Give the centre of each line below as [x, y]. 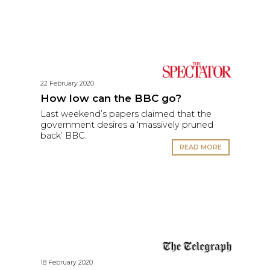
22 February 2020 [67, 83]
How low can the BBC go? [111, 98]
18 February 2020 [67, 263]
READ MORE [200, 148]
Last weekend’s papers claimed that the [126, 114]
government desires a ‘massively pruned [127, 124]
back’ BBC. [64, 135]
